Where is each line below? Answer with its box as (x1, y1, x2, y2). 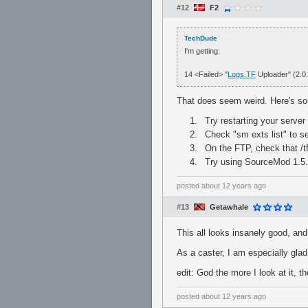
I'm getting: (184, 47, 220, 55)
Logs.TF (228, 70, 256, 78)
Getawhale (210, 203, 248, 211)
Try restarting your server (205, 115, 305, 126)
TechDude (184, 34, 217, 42)
